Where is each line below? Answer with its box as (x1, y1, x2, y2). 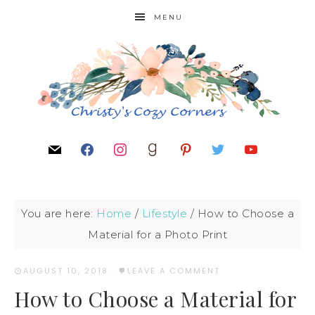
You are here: (21, 207, 96, 220)
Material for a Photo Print (88, 228, 227, 241)
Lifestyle (141, 207, 187, 220)
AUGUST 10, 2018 (23, 265, 108, 276)
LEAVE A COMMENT (127, 265, 220, 276)
